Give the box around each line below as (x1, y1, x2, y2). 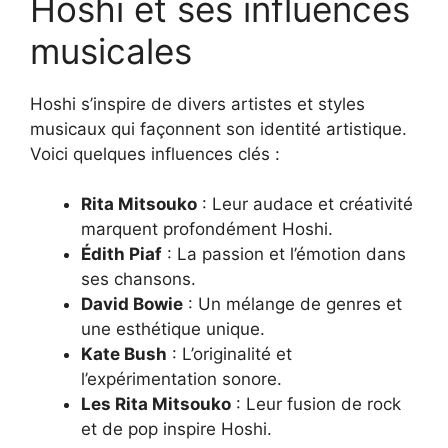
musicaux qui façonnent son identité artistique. (30, 118, 407, 139)
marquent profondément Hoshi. (81, 219, 333, 240)
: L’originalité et (167, 344, 292, 365)
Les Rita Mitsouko (81, 394, 231, 415)
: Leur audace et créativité (197, 194, 413, 215)
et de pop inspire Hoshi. (81, 419, 272, 440)
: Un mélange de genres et (183, 294, 402, 315)
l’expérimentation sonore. (81, 369, 282, 390)
